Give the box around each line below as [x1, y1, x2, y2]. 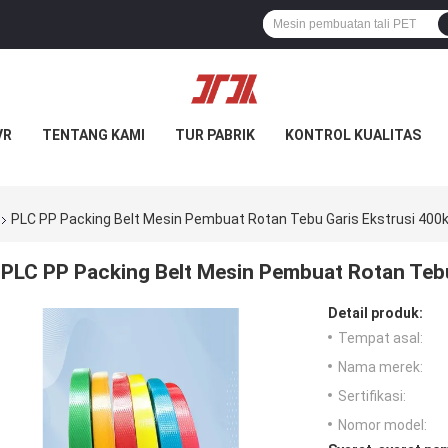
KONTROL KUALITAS [285, 127, 421, 143]
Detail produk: [328, 305, 423, 322]
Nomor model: [338, 417, 427, 434]
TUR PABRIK [175, 127, 255, 143]
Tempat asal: [338, 330, 423, 347]
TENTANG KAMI [42, 127, 145, 143]
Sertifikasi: [338, 388, 406, 405]
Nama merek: [338, 359, 423, 376]
